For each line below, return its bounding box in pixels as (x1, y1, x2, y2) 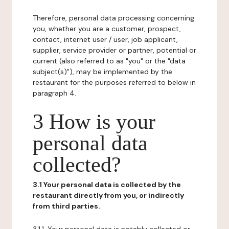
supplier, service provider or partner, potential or (33, 45, 196, 55)
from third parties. (33, 201, 100, 211)
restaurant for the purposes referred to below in (33, 78, 196, 87)
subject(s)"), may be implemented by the (33, 67, 172, 76)
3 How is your (33, 110, 155, 133)
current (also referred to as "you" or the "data (33, 56, 186, 65)
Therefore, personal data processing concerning (33, 13, 194, 22)
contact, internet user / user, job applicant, (33, 35, 178, 44)
